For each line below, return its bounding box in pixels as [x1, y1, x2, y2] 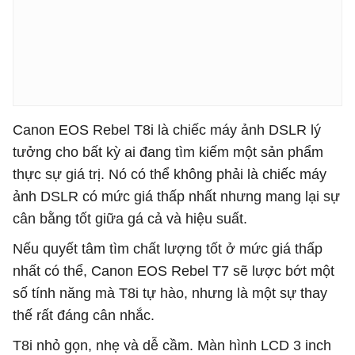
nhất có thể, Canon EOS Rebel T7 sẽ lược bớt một [13, 263, 334, 280]
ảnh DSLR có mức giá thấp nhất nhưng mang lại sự [13, 189, 340, 205]
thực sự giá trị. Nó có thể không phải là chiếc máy [13, 166, 326, 183]
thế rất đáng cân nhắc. [13, 307, 155, 324]
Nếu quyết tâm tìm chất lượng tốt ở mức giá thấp [13, 241, 323, 258]
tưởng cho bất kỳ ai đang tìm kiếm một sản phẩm [13, 144, 323, 161]
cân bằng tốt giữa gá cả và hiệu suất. [13, 211, 247, 227]
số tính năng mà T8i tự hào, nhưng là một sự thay [13, 285, 327, 302]
